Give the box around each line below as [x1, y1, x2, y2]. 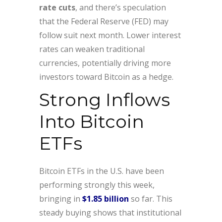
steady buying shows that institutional [39, 207, 181, 219]
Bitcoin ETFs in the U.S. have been [39, 166, 164, 177]
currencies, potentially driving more [39, 57, 171, 69]
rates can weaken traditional [39, 44, 145, 55]
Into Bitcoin [39, 111, 144, 133]
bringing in [39, 193, 82, 205]
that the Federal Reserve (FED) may [39, 16, 168, 27]
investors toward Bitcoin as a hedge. [39, 71, 173, 83]
